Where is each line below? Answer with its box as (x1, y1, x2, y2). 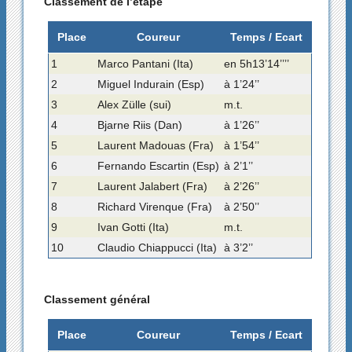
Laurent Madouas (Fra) (97, 139, 214, 152)
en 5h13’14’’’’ (224, 57, 290, 71)
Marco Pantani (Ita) (97, 57, 194, 71)
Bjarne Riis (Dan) (97, 119, 183, 132)
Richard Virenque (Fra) (97, 200, 213, 214)
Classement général (43, 292, 150, 306)
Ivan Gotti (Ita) (97, 221, 170, 234)
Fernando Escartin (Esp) (97, 159, 220, 173)
